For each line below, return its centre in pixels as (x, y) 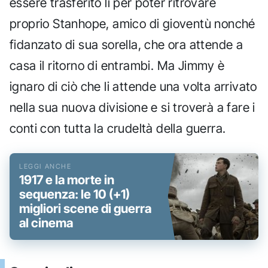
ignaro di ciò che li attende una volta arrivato (133, 87)
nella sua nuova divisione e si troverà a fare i (133, 108)
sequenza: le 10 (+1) (74, 194)
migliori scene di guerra (85, 209)
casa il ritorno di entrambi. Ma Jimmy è (117, 66)
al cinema (46, 223)
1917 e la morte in (67, 180)
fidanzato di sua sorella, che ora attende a (127, 45)
